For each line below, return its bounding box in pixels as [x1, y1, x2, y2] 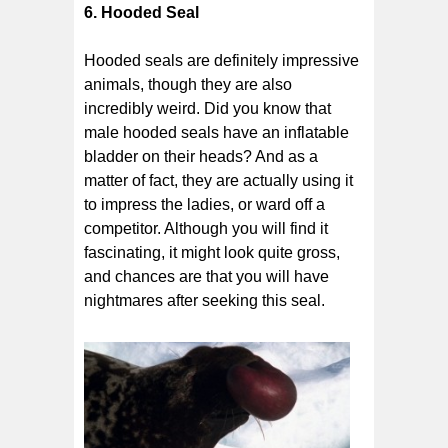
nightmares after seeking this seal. [84, 291, 325, 309]
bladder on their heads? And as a [84, 147, 318, 165]
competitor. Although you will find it [84, 219, 328, 237]
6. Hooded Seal [84, 3, 199, 21]
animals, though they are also [84, 75, 292, 93]
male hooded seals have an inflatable [84, 123, 349, 141]
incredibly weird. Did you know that [84, 99, 331, 117]
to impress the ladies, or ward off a [84, 195, 325, 213]
